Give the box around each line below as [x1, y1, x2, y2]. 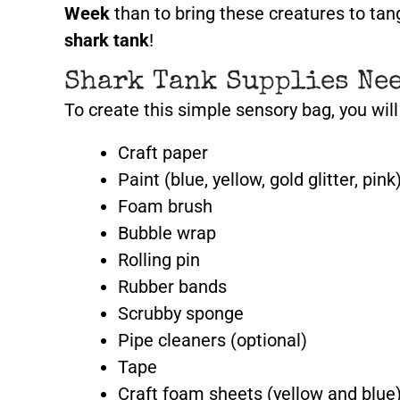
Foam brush [118, 196, 212, 217]
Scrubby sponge [118, 303, 244, 324]
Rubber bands [118, 276, 227, 297]
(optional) [226, 329, 307, 351]
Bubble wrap [118, 222, 216, 244]
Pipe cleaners [118, 329, 226, 351]
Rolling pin [118, 249, 200, 271]
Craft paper [118, 142, 208, 163]
